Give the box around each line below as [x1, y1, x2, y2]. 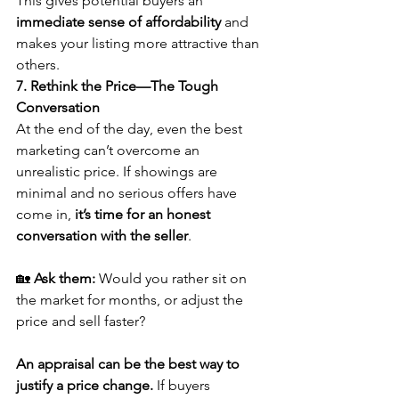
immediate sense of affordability [16, 12, 221, 30]
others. [16, 55, 60, 73]
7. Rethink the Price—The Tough [16, 77, 222, 94]
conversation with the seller [16, 226, 188, 244]
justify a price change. [16, 376, 153, 394]
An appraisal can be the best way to [16, 354, 243, 372]
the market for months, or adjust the [16, 290, 247, 308]
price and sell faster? [16, 312, 145, 330]
